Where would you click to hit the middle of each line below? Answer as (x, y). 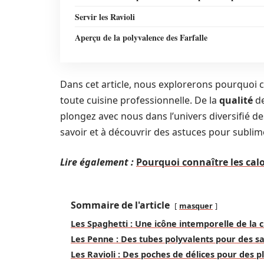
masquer (196, 206)
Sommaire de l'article (120, 205)
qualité (236, 100)
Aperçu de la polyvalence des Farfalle (141, 37)
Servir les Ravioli (105, 17)
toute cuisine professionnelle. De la (140, 100)
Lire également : (97, 162)
